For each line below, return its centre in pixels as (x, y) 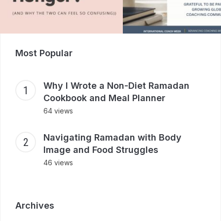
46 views (58, 162)
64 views (58, 110)
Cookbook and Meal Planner (104, 98)
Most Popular (44, 53)
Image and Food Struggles (103, 149)
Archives (35, 205)
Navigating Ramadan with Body (112, 137)
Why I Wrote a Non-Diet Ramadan (116, 85)
